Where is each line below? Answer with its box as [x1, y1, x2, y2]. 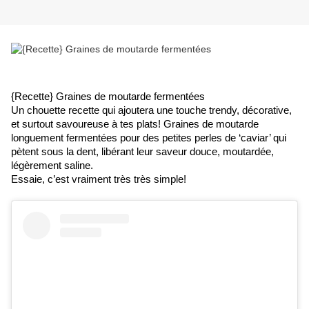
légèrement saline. [11, 160, 93, 172]
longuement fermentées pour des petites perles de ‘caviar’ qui [11, 132, 286, 144]
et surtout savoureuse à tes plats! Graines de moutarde [11, 119, 259, 130]
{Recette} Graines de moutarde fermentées [11, 91, 205, 103]
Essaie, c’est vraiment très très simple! [11, 174, 186, 186]
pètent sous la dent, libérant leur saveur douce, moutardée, [11, 146, 274, 158]
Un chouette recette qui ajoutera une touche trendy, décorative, [11, 105, 292, 117]
